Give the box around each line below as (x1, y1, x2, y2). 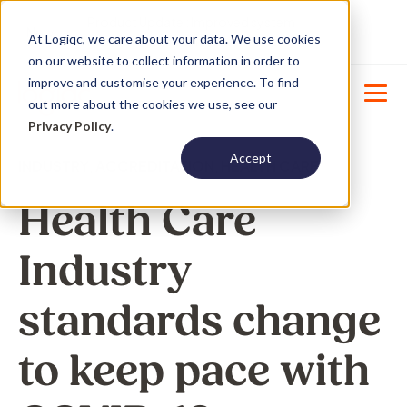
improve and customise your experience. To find (27, 74, 299, 90)
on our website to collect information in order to (27, 52, 300, 68)
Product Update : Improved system (87, 14, 295, 30)
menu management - (87, 33, 212, 49)
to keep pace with (18, 345, 370, 399)
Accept (230, 149, 273, 165)
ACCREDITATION (95, 156, 214, 175)
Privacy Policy (27, 117, 111, 134)
